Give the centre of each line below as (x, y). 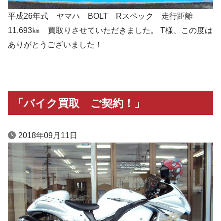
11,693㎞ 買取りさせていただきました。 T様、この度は (110, 31)
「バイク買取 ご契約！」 (79, 103)
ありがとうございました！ (55, 45)
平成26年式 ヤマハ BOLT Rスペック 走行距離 (100, 16)
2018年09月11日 (48, 136)
